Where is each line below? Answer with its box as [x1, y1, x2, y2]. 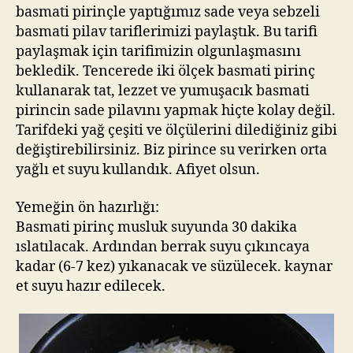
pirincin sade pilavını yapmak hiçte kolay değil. [16, 102, 336, 120]
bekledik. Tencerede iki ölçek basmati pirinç [16, 62, 315, 80]
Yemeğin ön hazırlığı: [16, 198, 159, 217]
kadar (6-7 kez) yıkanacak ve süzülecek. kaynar [16, 257, 333, 276]
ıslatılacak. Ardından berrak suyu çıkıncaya [16, 237, 310, 256]
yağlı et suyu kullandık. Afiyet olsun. [16, 161, 260, 179]
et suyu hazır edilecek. [16, 277, 165, 295]
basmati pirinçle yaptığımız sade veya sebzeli [16, 3, 320, 21]
